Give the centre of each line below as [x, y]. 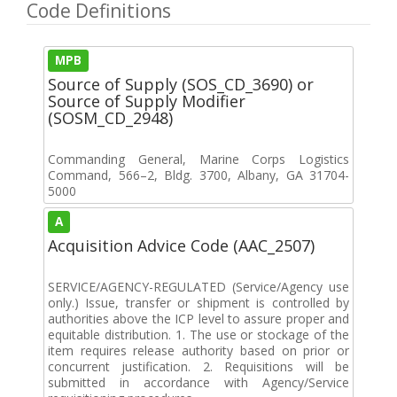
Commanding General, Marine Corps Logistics [198, 159]
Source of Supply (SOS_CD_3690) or [181, 84]
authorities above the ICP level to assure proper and [198, 318]
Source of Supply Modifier [147, 101]
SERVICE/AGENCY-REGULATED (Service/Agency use [198, 286]
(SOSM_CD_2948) [110, 117]
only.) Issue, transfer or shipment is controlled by [198, 302]
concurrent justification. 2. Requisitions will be [198, 366]
